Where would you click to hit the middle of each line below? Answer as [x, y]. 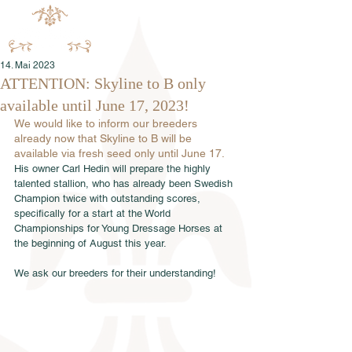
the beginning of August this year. [90, 243]
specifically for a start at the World [94, 213]
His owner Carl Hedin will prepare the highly [114, 169]
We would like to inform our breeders [107, 123]
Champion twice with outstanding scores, [109, 198]
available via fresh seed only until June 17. [119, 153]
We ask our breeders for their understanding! [115, 273]
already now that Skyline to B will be [104, 138]
